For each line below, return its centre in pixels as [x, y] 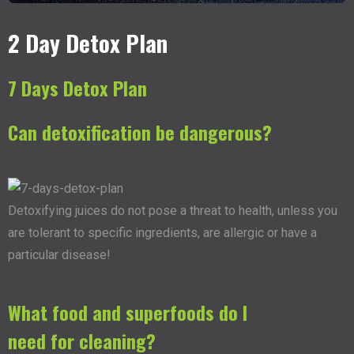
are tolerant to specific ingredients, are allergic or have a [162, 233]
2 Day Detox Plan [88, 43]
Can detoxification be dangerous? [140, 132]
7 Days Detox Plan [77, 88]
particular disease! [59, 255]
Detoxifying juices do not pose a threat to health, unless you [173, 211]
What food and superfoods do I [128, 313]
